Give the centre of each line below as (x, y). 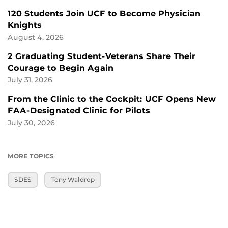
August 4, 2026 (36, 37)
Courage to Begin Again (61, 68)
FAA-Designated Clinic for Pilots (79, 110)
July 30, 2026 (31, 122)
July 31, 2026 (30, 80)
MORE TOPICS (31, 156)
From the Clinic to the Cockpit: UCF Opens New (112, 99)
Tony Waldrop (73, 180)
